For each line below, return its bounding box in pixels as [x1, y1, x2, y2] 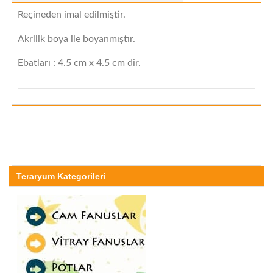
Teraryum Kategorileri [16, 171, 105, 182]
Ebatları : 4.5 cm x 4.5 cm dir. [17, 58, 141, 68]
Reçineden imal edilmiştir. [17, 9, 126, 19]
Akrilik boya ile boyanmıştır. [17, 34, 135, 44]
